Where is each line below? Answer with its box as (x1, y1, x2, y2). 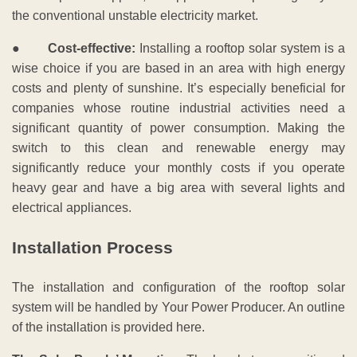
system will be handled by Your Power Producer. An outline (12, 300, 345, 314)
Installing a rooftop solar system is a (135, 41, 346, 56)
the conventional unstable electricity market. (12, 9, 258, 23)
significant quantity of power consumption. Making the (12, 121, 345, 135)
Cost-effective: (48, 41, 136, 56)
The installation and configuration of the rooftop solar (12, 280, 345, 294)
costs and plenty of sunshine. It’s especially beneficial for (12, 81, 345, 96)
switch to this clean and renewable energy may (12, 141, 345, 155)
